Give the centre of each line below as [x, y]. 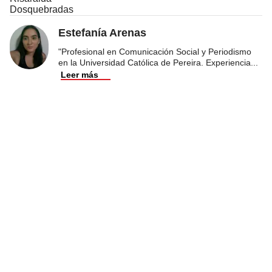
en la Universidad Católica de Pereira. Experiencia [155, 62]
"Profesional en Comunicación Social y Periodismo [155, 51]
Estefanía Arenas [102, 32]
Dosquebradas [42, 9]
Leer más [80, 74]
